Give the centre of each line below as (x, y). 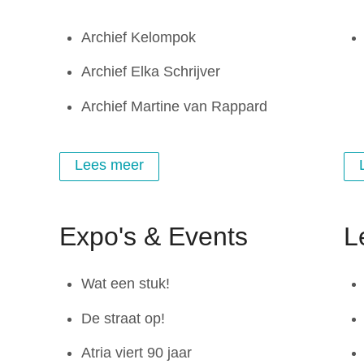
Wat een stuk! (126, 284)
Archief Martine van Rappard (175, 106)
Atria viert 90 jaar (137, 353)
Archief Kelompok (139, 37)
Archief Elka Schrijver (151, 72)
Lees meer (110, 165)
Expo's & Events (154, 236)
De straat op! (123, 318)
